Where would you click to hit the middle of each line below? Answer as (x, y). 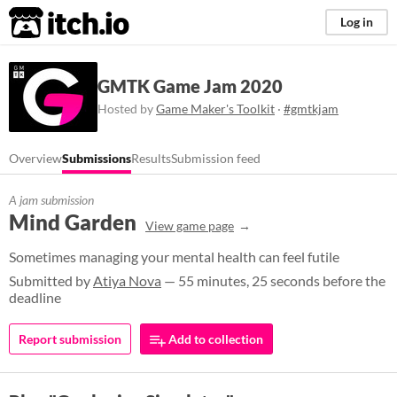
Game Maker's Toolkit (215, 108)
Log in (357, 22)
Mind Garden (73, 222)
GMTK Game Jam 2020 (190, 86)
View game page (190, 226)
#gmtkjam (311, 108)
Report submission (70, 339)
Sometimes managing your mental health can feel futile (174, 257)
